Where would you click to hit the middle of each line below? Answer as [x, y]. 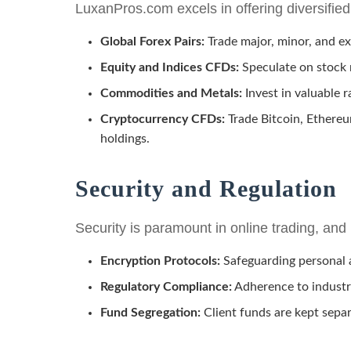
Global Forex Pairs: [152, 41]
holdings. [125, 138]
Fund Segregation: [150, 312]
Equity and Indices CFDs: [170, 67]
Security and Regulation [206, 188]
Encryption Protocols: [160, 261]
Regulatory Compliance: [166, 286]
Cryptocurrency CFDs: [163, 119]
